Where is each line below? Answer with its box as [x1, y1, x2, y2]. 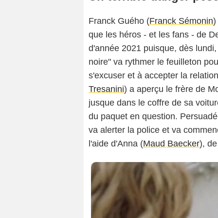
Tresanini [89, 84, 124, 94]
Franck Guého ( [89, 16, 149, 26]
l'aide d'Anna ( [89, 139, 143, 149]
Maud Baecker [143, 139, 200, 149]
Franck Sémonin [149, 16, 213, 26]
